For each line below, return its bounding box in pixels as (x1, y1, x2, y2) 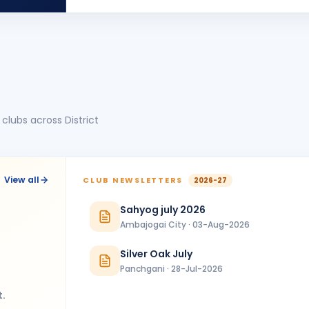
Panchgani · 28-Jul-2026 (120, 262, 223, 275)
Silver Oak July (120, 246, 192, 261)
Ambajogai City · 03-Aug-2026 (120, 218, 250, 230)
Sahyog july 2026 (120, 202, 206, 217)
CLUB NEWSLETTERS (83, 175, 186, 186)
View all (4, 174, 39, 186)
